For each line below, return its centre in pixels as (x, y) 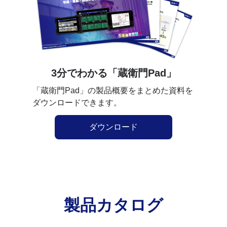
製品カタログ (113, 205)
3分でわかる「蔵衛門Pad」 (113, 73)
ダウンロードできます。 (77, 102)
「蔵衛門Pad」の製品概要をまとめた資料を (113, 90)
